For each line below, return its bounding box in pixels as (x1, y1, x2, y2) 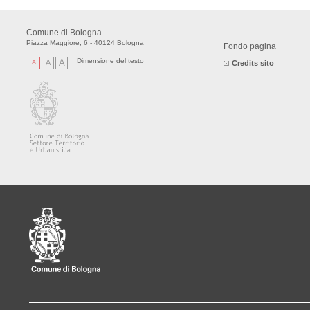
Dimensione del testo (77, 57, 144, 64)
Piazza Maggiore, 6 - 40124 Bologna (26, 39, 144, 46)
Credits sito (232, 59, 274, 67)
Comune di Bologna (26, 28, 102, 37)
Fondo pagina (224, 42, 276, 51)
